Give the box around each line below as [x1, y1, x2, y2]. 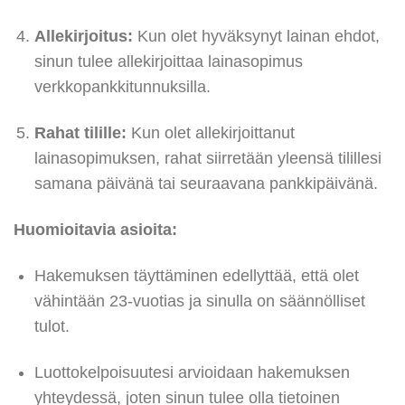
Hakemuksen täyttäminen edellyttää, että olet [33, 266, 359, 285]
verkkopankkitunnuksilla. [33, 78, 211, 97]
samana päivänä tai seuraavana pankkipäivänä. [33, 174, 378, 193]
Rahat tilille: [33, 124, 127, 143]
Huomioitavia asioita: [14, 221, 177, 239]
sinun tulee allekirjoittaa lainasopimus [33, 52, 303, 71]
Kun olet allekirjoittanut [126, 124, 295, 143]
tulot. [33, 316, 70, 335]
